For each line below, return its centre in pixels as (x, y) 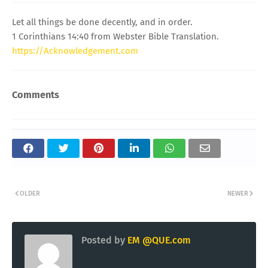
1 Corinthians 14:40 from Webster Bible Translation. (115, 36)
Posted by (103, 240)
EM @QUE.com (158, 240)
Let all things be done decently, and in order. (102, 22)
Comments (36, 95)
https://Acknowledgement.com (75, 51)
